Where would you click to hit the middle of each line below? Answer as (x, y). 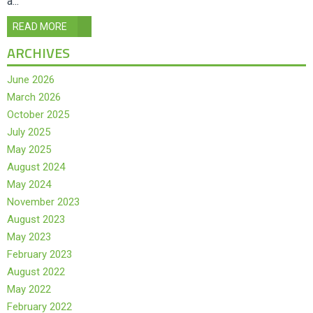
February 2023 (39, 255)
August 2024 (36, 167)
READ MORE (40, 26)
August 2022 (36, 272)
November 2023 (43, 202)
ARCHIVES (38, 53)
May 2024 (29, 185)
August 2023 (36, 220)
